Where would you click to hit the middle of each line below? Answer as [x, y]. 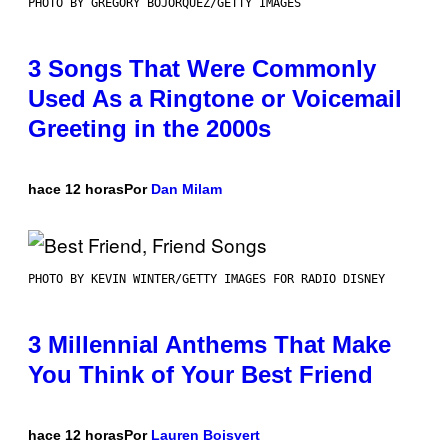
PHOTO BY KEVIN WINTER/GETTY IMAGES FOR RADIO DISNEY [206, 279]
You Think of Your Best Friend [200, 375]
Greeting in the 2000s [149, 129]
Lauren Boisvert [205, 435]
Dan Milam [186, 189]
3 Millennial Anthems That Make [209, 345]
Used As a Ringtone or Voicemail [215, 99]
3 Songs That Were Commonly [202, 69]
